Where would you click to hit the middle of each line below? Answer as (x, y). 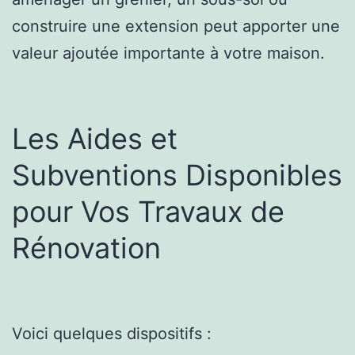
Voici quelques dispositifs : (112, 333)
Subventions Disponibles (177, 175)
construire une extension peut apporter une (176, 26)
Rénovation (86, 248)
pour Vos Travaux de (148, 211)
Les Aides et (95, 138)
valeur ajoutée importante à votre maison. (168, 53)
